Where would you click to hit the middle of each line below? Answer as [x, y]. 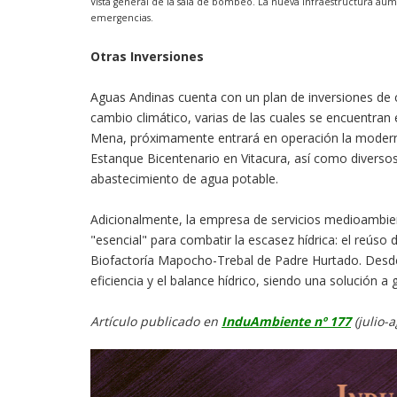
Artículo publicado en [156, 322]
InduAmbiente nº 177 [286, 322]
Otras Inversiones [147, 57]
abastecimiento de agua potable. [184, 179]
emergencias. [122, 18]
